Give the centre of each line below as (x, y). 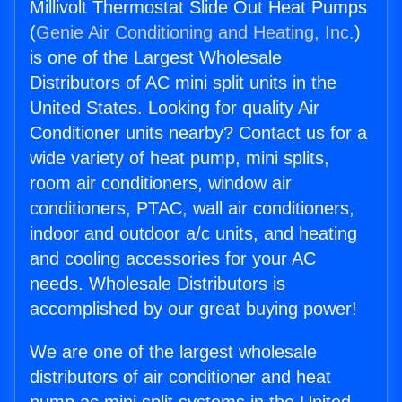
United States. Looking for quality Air (175, 108)
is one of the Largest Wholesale (156, 58)
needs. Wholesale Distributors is (157, 284)
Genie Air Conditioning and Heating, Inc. (195, 33)
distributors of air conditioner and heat (180, 377)
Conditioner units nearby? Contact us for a (198, 133)
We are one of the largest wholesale (173, 352)
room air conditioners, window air (161, 184)
